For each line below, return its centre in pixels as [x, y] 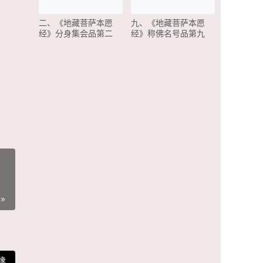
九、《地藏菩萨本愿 [168, 23]
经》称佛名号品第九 [168, 33]
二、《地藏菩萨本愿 [76, 23]
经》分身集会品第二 [76, 33]
